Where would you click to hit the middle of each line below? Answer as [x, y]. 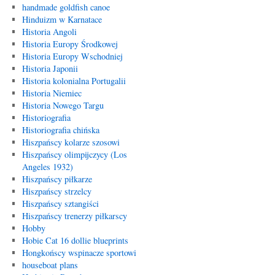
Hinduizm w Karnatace [62, 19]
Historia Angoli [49, 32]
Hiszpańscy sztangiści [60, 203]
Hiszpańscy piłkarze [57, 179]
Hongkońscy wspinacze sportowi [79, 253]
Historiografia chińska [60, 130]
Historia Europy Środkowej [70, 44]
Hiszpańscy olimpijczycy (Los [74, 154]
